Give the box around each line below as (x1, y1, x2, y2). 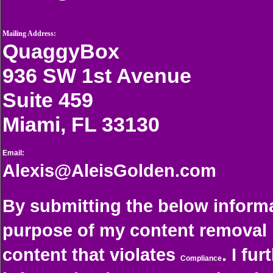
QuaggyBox (2, 40, 119, 63)
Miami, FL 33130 (2, 113, 160, 136)
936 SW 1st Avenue (2, 64, 191, 87)
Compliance (180, 254, 222, 263)
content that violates (2, 244, 175, 264)
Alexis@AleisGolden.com (2, 160, 216, 180)
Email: (2, 149, 24, 157)
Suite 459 (2, 88, 93, 112)
